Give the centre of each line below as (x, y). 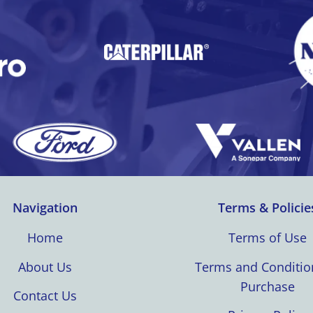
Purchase (268, 286)
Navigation (45, 208)
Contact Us (45, 296)
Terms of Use (268, 237)
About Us (45, 267)
